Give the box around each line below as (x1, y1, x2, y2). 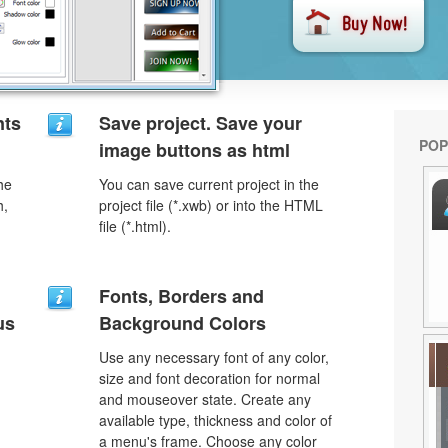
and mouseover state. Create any (99, 389, 311, 409)
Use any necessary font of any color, (99, 347, 329, 367)
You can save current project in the (99, 174, 319, 194)
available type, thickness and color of (99, 410, 332, 430)
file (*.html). (99, 216, 171, 236)
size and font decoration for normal (99, 368, 320, 388)
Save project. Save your (99, 110, 302, 136)
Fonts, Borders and (99, 283, 264, 309)
